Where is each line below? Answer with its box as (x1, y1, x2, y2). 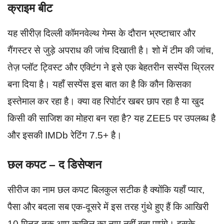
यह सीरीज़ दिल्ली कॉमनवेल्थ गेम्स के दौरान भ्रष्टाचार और (7, 27, 195, 38)
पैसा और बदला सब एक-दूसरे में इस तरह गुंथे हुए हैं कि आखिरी (7, 201, 208, 212)
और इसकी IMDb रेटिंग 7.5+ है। (7, 129, 122, 140)
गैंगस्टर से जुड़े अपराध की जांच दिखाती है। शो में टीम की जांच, (7, 44, 213, 55)
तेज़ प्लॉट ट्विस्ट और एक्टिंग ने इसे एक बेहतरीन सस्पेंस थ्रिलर (7, 61, 214, 72)
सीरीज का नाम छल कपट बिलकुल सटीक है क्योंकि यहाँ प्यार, (7, 184, 204, 195)
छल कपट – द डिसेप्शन (7, 158, 101, 171)
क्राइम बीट (7, 1, 52, 14)
